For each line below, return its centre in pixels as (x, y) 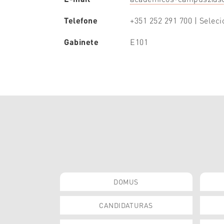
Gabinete (81, 42)
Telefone (81, 20)
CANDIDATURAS (126, 205)
